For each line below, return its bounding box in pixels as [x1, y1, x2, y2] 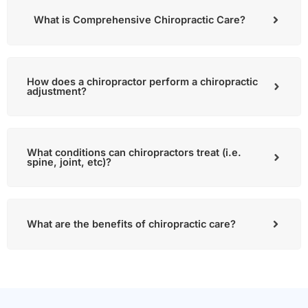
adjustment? [27, 85, 87, 98]
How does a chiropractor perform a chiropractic [27, 76, 258, 89]
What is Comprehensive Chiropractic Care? [34, 14, 245, 27]
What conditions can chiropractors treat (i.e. [27, 146, 241, 159]
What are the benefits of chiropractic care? [27, 218, 236, 231]
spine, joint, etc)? [27, 156, 111, 169]
